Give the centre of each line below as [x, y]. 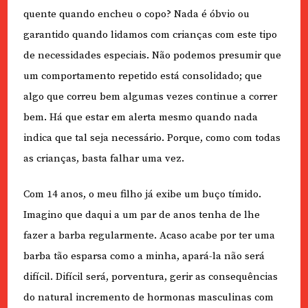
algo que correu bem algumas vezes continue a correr [150, 96]
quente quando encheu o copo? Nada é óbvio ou [136, 14]
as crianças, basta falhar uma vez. [103, 158]
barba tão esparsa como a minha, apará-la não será [144, 256]
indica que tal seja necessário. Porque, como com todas [152, 137]
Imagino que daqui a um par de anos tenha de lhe [141, 215]
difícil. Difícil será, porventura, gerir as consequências [150, 277]
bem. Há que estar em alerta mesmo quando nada [140, 117]
